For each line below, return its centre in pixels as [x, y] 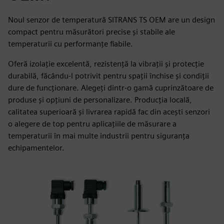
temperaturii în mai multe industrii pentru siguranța [99, 136]
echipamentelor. [36, 148]
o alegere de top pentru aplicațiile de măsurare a [92, 124]
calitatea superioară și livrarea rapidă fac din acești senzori [109, 112]
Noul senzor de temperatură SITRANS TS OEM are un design [111, 20]
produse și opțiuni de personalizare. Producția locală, [100, 100]
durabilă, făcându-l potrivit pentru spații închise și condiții [108, 76]
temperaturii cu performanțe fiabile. [70, 44]
